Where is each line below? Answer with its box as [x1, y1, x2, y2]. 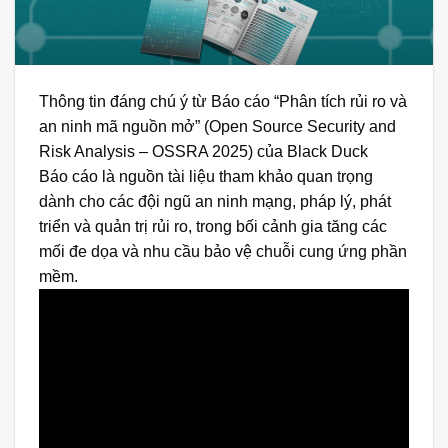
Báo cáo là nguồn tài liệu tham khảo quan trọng [39, 168, 373, 186]
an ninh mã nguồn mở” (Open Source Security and [39, 118, 396, 136]
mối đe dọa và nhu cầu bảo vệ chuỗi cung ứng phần [39, 243, 407, 261]
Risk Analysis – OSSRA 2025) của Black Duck [39, 143, 368, 161]
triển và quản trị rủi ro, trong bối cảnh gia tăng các [39, 218, 387, 236]
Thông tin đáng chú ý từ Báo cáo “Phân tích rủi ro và [39, 93, 407, 111]
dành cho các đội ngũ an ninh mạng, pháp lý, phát [39, 193, 391, 211]
